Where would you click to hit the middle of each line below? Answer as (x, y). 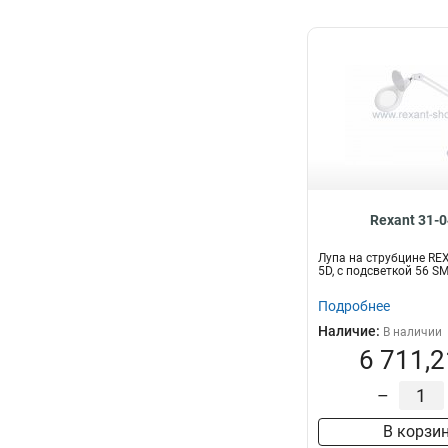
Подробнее (354, 306)
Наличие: (350, 331)
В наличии (412, 332)
